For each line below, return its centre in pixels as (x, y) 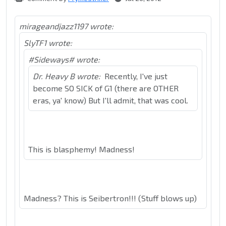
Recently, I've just (136, 76)
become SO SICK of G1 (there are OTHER (106, 88)
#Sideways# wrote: (64, 60)
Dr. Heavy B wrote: (67, 76)
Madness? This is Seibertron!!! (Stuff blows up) (110, 198)
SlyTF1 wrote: (48, 43)
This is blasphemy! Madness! (81, 149)
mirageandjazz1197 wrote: (66, 26)
